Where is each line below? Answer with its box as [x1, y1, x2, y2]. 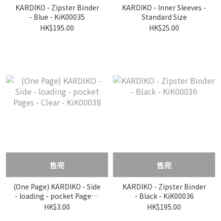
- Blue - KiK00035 [29, 12, 85, 22]
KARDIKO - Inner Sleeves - [122, 2, 206, 12]
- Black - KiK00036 [134, 191, 194, 201]
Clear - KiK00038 [30, 200, 84, 210]
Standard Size [141, 12, 187, 22]
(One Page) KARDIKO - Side [13, 182, 101, 191]
